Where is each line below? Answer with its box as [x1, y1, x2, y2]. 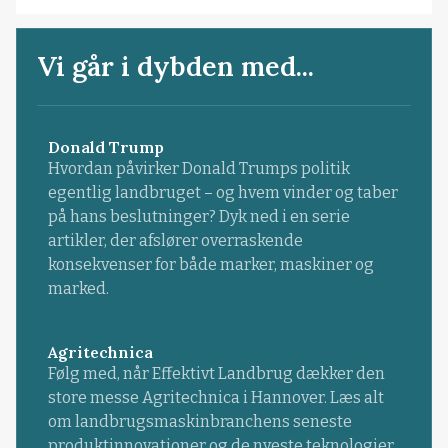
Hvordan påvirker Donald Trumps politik [47, 158, 350, 178]
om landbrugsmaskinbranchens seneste [47, 412, 352, 432]
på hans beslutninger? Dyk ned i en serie [47, 206, 350, 226]
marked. [47, 278, 109, 298]
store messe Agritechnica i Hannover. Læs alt [47, 388, 384, 408]
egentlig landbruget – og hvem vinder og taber [47, 182, 398, 202]
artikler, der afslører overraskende [47, 230, 303, 250]
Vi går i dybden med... [37, 48, 315, 83]
